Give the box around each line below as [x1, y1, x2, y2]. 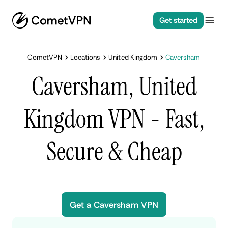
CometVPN [27, 53, 62, 62]
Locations [70, 53, 101, 62]
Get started [159, 15, 197, 25]
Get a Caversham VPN [70, 199, 158, 210]
